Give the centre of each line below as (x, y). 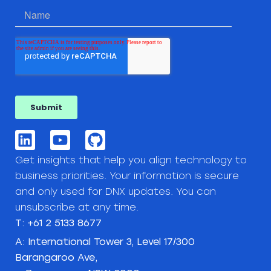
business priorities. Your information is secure (127, 176)
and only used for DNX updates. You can (116, 192)
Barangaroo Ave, (56, 258)
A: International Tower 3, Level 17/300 (105, 242)
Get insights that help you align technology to (131, 160)
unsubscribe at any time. (77, 207)
